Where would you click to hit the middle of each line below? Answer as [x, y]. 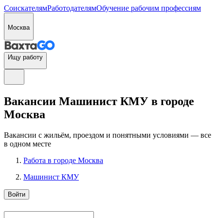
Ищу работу [25, 57]
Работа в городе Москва [63, 160]
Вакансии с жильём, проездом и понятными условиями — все [108, 135]
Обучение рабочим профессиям [149, 8]
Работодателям [72, 8]
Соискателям [26, 8]
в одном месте [27, 144]
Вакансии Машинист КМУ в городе [99, 101]
